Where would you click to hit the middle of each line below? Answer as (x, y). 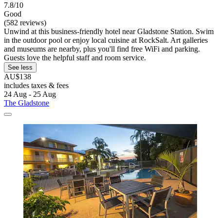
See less (20, 67)
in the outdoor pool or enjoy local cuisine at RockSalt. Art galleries (106, 40)
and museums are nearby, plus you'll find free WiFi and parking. (102, 49)
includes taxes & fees (36, 85)
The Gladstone (27, 103)
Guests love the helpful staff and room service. (75, 57)
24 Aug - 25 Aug (30, 94)
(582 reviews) (25, 22)
